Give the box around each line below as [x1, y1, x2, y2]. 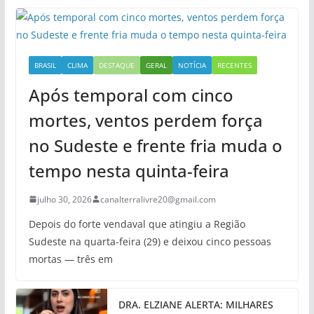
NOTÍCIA [177, 60, 206, 70]
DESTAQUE [98, 60, 135, 70]
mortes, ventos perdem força [28, 108, 263, 132]
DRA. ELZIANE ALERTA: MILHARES [118, 297, 273, 311]
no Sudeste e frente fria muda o [28, 133, 282, 157]
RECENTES [217, 60, 252, 70]
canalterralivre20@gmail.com [100, 193, 216, 205]
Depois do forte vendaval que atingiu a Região [28, 217, 245, 231]
